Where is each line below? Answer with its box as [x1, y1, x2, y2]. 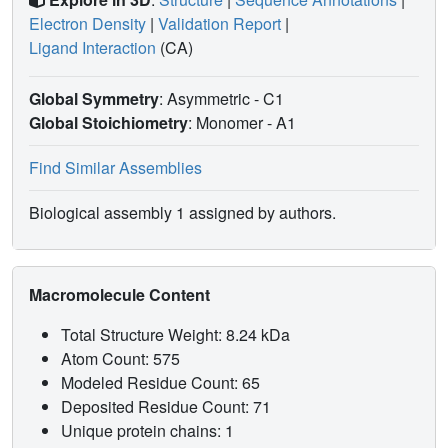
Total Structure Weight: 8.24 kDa [61, 323, 294, 347]
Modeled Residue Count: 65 [61, 371, 264, 395]
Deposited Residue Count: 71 [61, 395, 275, 419]
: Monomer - [188, 111, 276, 135]
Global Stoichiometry [29, 111, 188, 135]
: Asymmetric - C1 [159, 87, 288, 111]
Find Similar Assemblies [29, 156, 202, 180]
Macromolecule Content [29, 283, 214, 307]
